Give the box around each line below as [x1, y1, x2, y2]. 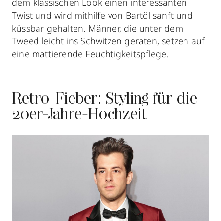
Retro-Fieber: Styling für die [12, 92, 197, 108]
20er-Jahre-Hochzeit [12, 108, 147, 124]
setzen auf [162, 35, 205, 47]
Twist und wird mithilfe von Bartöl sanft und [12, 9, 193, 22]
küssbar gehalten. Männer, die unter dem [12, 22, 183, 35]
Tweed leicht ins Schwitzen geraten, [12, 35, 162, 47]
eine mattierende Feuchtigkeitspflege [12, 48, 167, 60]
